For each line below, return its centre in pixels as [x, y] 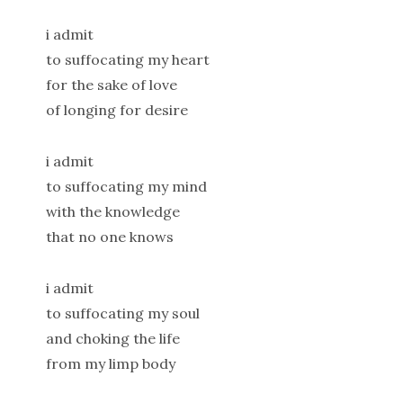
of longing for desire [116, 110]
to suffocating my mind [126, 186]
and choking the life [112, 338]
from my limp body [110, 363]
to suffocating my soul [122, 313]
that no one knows [109, 236]
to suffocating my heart [127, 60]
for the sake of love [111, 85]
